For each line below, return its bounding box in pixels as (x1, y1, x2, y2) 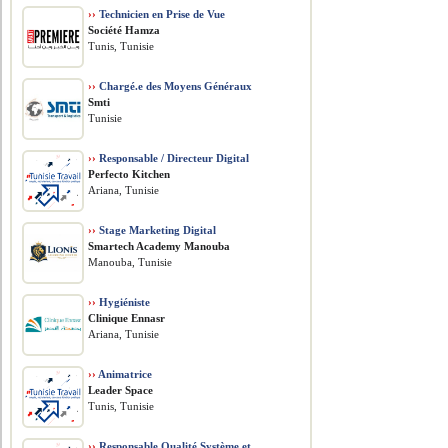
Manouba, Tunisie (88, 256, 173, 268)
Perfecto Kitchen (88, 168, 171, 180)
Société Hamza (88, 24, 161, 36)
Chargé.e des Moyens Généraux (96, 80, 253, 92)
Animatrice (96, 368, 153, 380)
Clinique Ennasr (88, 312, 166, 324)
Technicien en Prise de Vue (96, 8, 226, 20)
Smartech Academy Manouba (88, 240, 231, 252)
